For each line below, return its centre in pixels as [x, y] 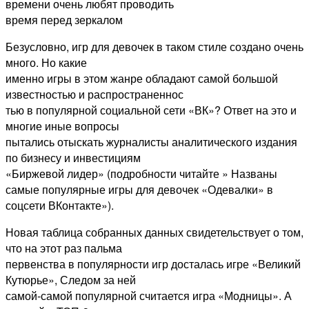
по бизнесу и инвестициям [73, 158]
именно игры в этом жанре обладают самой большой [142, 79]
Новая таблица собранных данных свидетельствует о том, [154, 232]
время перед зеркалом [64, 20]
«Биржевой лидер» [56, 174]
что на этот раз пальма [64, 248]
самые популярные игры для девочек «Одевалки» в [139, 190]
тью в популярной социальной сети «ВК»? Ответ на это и [151, 110]
